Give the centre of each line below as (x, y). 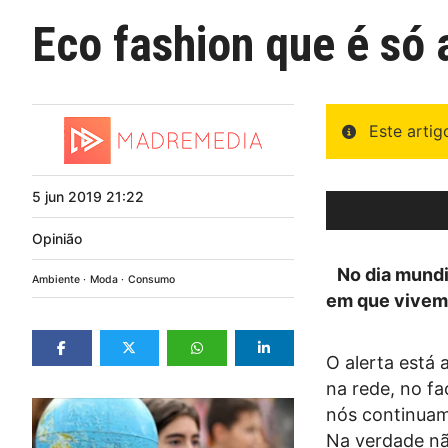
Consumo (151, 279)
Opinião (57, 238)
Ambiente (56, 279)
